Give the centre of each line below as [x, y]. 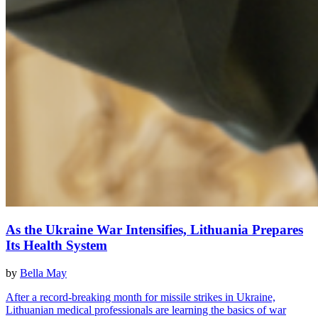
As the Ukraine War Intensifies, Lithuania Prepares [154, 230]
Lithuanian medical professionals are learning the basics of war [146, 310]
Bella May [43, 273]
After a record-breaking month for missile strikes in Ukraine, [141, 297]
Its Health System [56, 246]
